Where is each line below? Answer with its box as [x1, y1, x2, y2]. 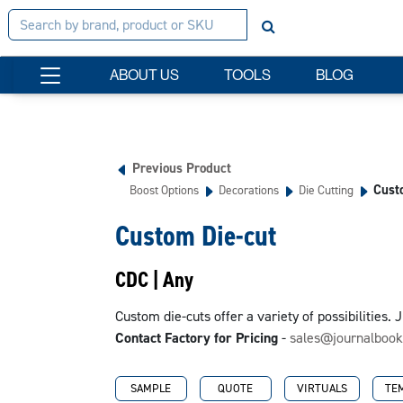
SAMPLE [130, 381, 171, 396]
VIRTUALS [296, 381, 347, 396]
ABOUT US [110, 66, 179, 84]
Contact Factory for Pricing [114, 328, 278, 347]
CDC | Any [114, 265, 193, 294]
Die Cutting [298, 182, 354, 198]
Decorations [218, 182, 279, 198]
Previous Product [131, 159, 231, 177]
